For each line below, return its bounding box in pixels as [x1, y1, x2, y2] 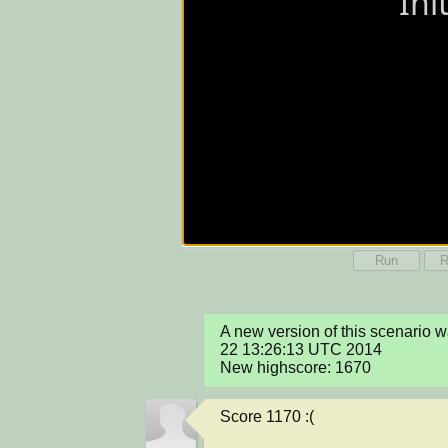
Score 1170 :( [220, 408, 314, 426]
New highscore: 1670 [220, 359, 371, 377]
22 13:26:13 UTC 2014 [220, 341, 382, 359]
